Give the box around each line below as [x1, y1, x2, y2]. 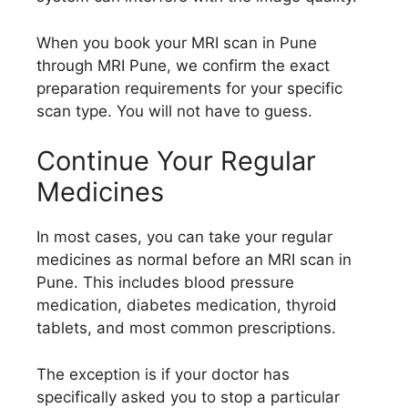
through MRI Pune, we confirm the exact [36, 56, 330, 75]
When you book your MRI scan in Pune [36, 33, 317, 52]
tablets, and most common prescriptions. [36, 319, 336, 337]
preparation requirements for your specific [36, 78, 342, 97]
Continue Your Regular [36, 145, 316, 177]
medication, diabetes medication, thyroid [36, 296, 337, 314]
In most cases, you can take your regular [36, 228, 332, 246]
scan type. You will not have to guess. [36, 101, 312, 120]
